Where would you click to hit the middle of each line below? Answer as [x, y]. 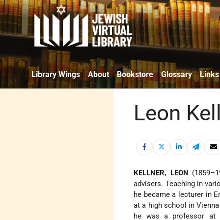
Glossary [177, 74]
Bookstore [135, 74]
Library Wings [56, 74]
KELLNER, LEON [161, 173]
